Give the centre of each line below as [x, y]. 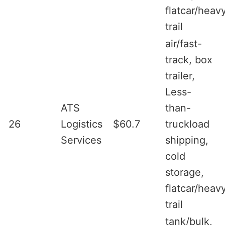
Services [81, 140]
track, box [189, 60]
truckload [187, 124]
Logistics [82, 124]
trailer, [180, 76]
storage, [185, 172]
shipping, [187, 140]
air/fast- [184, 43]
